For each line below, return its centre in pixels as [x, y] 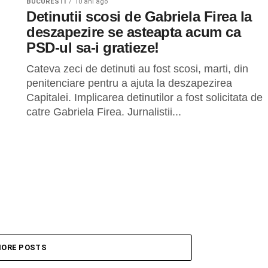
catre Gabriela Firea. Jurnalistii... [104, 112]
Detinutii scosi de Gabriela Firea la [139, 16]
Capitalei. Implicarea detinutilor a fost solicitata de [144, 98]
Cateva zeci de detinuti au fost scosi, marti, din [137, 69]
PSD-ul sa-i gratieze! [93, 48]
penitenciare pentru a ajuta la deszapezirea [129, 83]
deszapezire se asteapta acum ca [134, 32]
